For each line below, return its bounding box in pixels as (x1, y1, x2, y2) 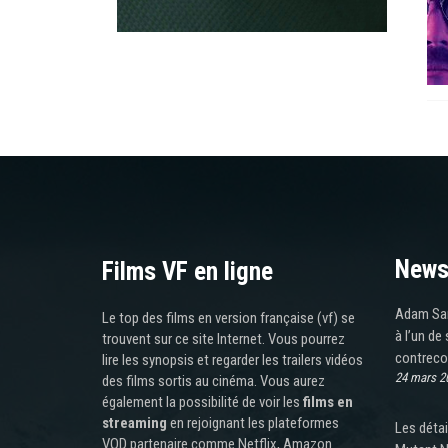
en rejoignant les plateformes (167, 413, 339, 432)
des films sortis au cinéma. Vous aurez (102, 371, 325, 390)
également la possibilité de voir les (102, 392, 303, 411)
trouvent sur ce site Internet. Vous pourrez (102, 329, 345, 348)
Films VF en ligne (102, 256, 273, 286)
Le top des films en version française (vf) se (102, 308, 355, 327)
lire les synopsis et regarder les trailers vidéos (102, 350, 363, 369)
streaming (102, 413, 167, 432)
